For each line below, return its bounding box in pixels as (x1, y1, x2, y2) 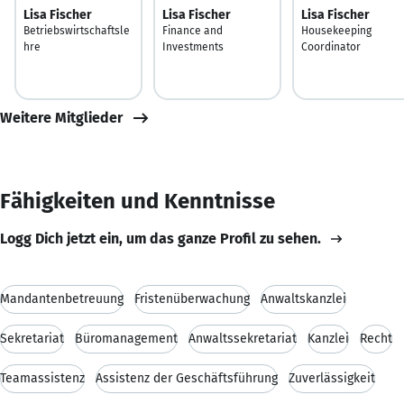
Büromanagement (75, 330, 178, 346)
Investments (162, 40, 224, 53)
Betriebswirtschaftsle (23, 23, 130, 37)
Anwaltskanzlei (261, 290, 346, 307)
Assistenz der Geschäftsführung (96, 370, 278, 386)
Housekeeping (301, 23, 372, 37)
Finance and (162, 23, 223, 37)
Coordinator (301, 40, 361, 53)
